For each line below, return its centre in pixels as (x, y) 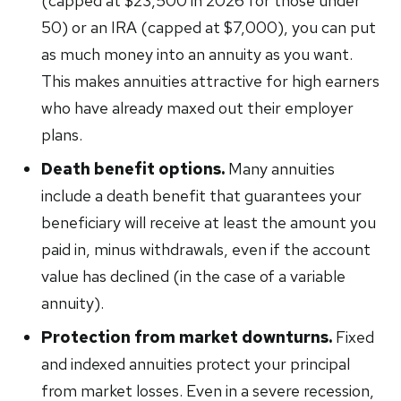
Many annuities (280, 169)
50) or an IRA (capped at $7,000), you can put (209, 27)
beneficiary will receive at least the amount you (209, 222)
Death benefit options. (133, 169)
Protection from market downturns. (187, 337)
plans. (62, 135)
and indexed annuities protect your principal (196, 364)
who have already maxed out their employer (198, 108)
